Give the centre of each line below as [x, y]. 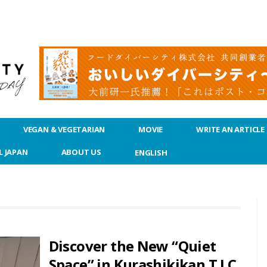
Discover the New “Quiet [132, 246]
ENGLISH [151, 153]
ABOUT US [81, 152]
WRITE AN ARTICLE [231, 129]
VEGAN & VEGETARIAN [64, 129]
